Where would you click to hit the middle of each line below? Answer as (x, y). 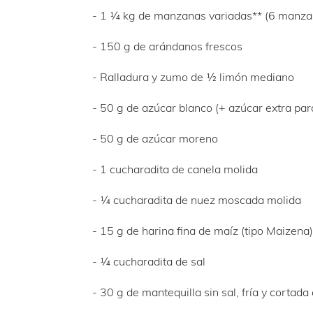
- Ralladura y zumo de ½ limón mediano (193, 77)
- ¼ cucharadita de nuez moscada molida (197, 200)
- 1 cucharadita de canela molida (175, 169)
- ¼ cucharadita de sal (149, 261)
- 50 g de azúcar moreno (155, 138)
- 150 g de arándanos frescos (167, 46)
